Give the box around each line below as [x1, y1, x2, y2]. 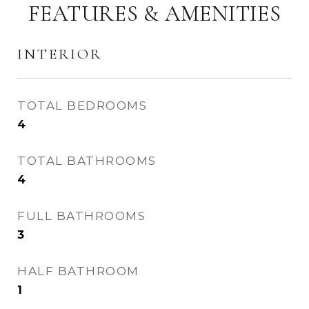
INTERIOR [17, 46, 102, 63]
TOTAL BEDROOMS [17, 99, 147, 112]
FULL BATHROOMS [17, 209, 146, 223]
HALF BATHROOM [17, 264, 139, 278]
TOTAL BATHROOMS [17, 154, 157, 168]
